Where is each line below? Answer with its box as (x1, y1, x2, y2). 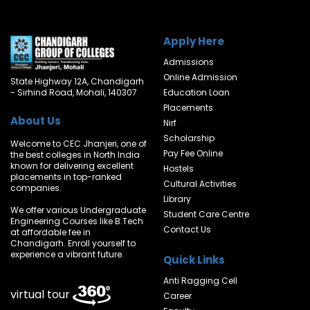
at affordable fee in (10, 226, 91, 238)
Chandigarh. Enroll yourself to (10, 237, 136, 249)
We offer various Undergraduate (10, 203, 146, 216)
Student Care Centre (163, 208, 249, 220)
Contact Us (163, 224, 211, 235)
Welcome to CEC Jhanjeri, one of (10, 137, 147, 149)
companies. (10, 181, 62, 194)
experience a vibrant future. (10, 248, 124, 260)
